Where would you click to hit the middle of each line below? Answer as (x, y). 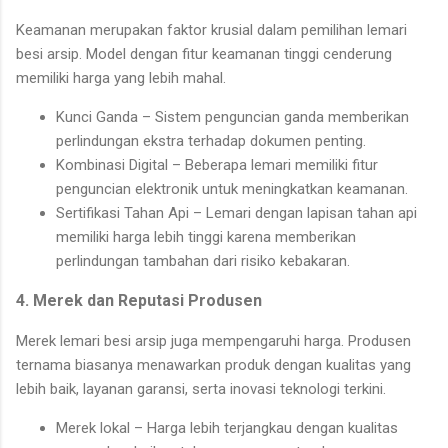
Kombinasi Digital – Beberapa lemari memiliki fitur (217, 165)
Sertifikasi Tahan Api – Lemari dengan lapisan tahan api (236, 213)
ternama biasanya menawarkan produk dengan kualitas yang (213, 365)
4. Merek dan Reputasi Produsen (139, 301)
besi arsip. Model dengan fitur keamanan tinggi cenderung (204, 54)
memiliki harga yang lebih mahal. (121, 78)
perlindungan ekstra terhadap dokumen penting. (211, 141)
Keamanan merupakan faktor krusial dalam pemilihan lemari (211, 30)
